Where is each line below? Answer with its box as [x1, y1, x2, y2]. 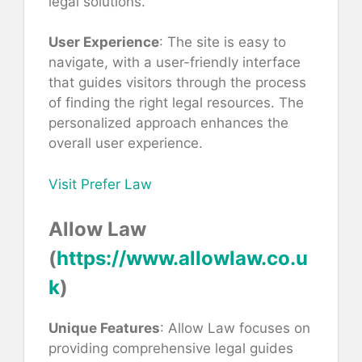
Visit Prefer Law [48, 175, 152, 192]
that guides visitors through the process [48, 74, 306, 91]
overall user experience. [48, 135, 203, 152]
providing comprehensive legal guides [48, 340, 293, 357]
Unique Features [48, 320, 160, 337]
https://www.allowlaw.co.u [57, 246, 308, 271]
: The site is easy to [159, 34, 286, 51]
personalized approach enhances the [48, 115, 288, 132]
